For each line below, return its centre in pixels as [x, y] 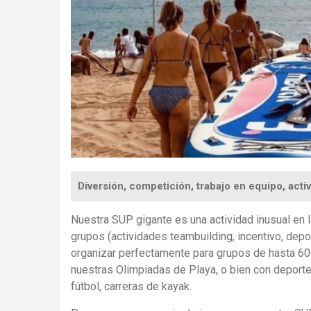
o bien [234, 270]
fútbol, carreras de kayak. [134, 287]
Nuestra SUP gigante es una [140, 220]
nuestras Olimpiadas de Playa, [144, 270]
